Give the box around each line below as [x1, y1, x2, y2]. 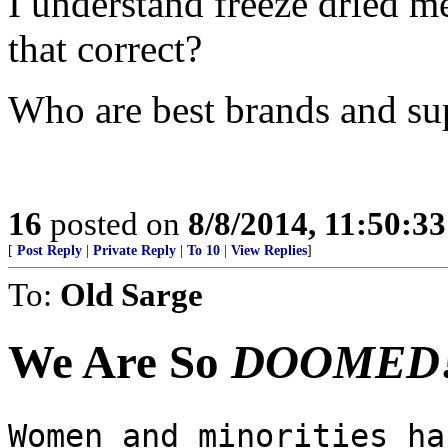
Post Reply [17, 243, 82, 258]
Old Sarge [60, 276, 203, 313]
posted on [42, 205, 188, 242]
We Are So [8, 336, 231, 389]
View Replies [231, 243, 307, 258]
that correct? [8, 27, 202, 70]
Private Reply [93, 243, 176, 258]
